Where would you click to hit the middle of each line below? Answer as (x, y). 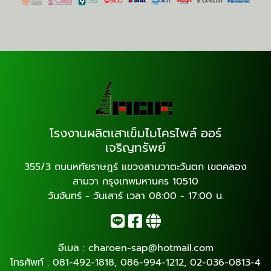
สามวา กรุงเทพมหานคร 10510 (135, 181)
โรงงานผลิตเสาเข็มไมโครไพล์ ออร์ (135, 133)
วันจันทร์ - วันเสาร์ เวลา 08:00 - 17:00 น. (135, 196)
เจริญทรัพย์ (135, 147)
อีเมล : (73, 248)
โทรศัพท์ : (31, 262)
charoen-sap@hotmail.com (151, 248)
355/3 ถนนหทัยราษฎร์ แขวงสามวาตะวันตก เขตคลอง (135, 167)
